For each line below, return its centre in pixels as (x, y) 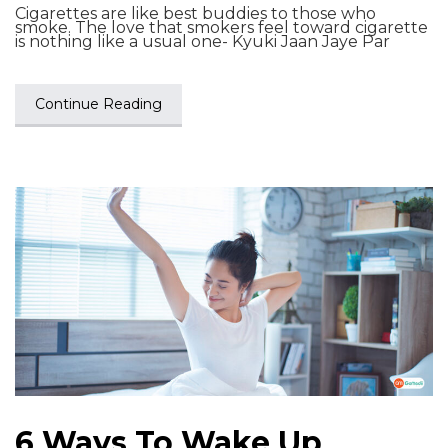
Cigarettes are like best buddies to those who (195, 13)
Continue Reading (98, 104)
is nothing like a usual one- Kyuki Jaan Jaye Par (202, 41)
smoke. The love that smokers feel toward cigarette (221, 27)
